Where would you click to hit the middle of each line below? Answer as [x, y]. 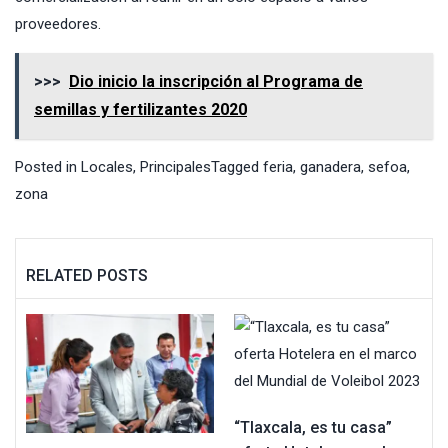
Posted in [48, 167]
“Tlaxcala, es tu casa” [313, 428]
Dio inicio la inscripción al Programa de [216, 82]
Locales [107, 167]
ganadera [330, 167]
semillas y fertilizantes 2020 [140, 110]
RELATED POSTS [87, 276]
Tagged [237, 167]
